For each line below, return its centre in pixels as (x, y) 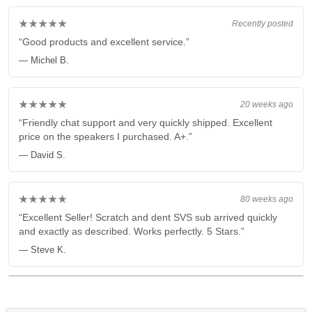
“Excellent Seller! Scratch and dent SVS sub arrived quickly (148, 218)
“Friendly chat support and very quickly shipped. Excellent (146, 123)
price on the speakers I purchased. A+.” (106, 137)
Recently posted (263, 24)
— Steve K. (42, 250)
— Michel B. (44, 61)
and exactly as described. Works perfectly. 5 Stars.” (132, 232)
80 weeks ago (267, 199)
